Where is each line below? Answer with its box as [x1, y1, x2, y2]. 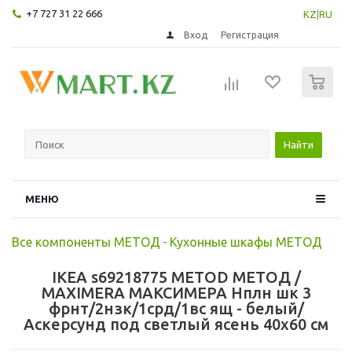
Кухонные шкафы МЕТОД [170, 234, 322, 249]
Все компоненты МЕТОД [12, 234, 160, 249]
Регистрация [221, 29, 280, 40]
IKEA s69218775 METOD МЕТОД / [51, 267, 301, 286]
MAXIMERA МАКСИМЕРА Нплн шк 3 [41, 283, 311, 302]
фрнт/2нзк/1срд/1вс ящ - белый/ [48, 299, 304, 317]
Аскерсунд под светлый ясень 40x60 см [24, 314, 328, 333]
